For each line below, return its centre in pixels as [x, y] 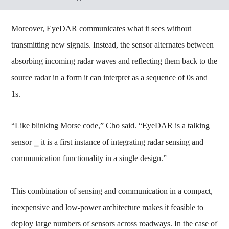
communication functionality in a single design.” [89, 158]
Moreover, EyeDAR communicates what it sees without [101, 28]
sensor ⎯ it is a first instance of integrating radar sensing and [108, 142]
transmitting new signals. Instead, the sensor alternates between [113, 44]
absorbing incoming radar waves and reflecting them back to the [114, 61]
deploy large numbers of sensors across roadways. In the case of [114, 223]
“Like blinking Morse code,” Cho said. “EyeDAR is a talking [111, 125]
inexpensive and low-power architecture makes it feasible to [108, 207]
